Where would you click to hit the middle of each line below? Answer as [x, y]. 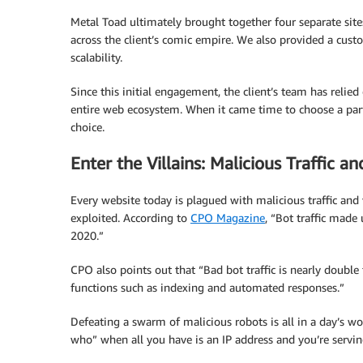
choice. [88, 126]
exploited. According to [130, 217]
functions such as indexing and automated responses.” [207, 287]
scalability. [96, 57]
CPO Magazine [228, 217]
